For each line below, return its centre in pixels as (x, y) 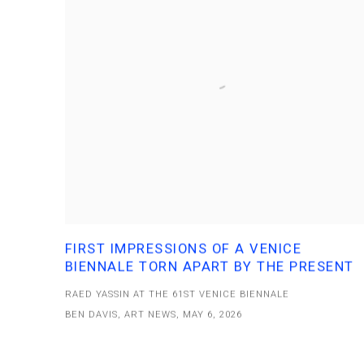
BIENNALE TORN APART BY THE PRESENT (210, 266)
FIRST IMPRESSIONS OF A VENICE (184, 249)
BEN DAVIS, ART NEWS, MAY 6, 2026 (154, 314)
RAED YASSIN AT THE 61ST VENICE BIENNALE (178, 294)
